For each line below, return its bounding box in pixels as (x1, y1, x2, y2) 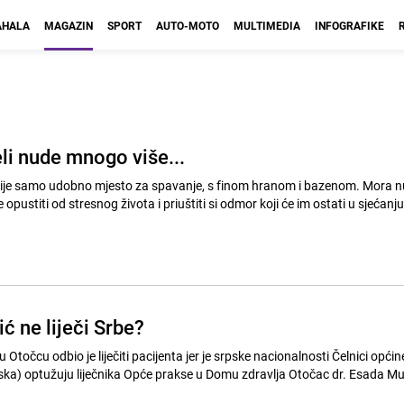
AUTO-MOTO (156, 18, 219, 32)
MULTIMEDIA (234, 18, 300, 32)
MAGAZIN (44, 18, 93, 32)
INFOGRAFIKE (315, 18, 384, 32)
